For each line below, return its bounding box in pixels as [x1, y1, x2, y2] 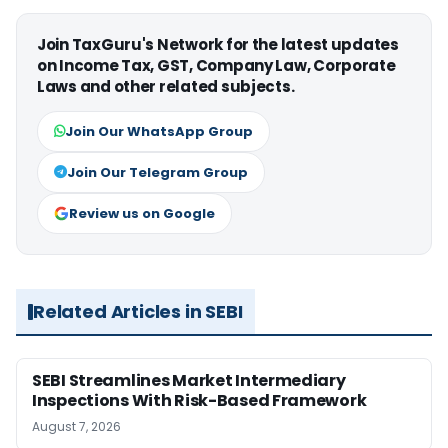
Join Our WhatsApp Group [65, 122, 253, 142]
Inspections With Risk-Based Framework [32, 389, 367, 413]
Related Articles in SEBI [33, 299, 243, 325]
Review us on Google [69, 204, 215, 224]
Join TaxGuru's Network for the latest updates [37, 34, 399, 56]
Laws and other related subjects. [37, 76, 295, 98]
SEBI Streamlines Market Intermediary [32, 369, 346, 393]
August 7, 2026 [32, 418, 121, 436]
